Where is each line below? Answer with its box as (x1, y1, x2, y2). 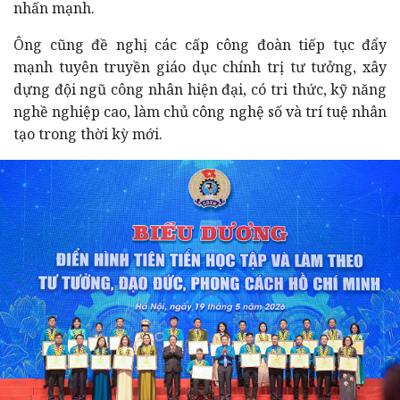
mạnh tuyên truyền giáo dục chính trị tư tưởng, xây (13, 56, 387, 77)
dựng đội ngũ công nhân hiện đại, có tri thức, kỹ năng (13, 79, 387, 99)
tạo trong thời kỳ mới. (13, 123, 162, 144)
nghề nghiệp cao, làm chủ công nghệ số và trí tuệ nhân (13, 101, 387, 121)
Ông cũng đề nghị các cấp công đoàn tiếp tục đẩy (13, 34, 387, 54)
